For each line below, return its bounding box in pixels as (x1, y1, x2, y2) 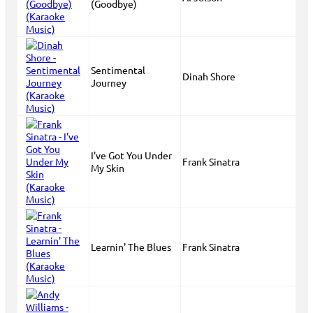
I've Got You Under (91, 149, 172, 161)
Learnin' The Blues (91, 240, 171, 253)
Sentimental (91, 64, 145, 76)
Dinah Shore (182, 70, 235, 82)
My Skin (91, 161, 124, 174)
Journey (91, 76, 126, 89)
